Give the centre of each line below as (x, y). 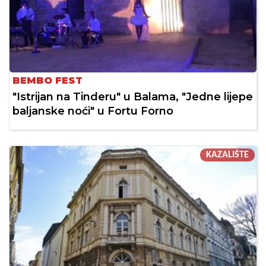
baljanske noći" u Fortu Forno (93, 111)
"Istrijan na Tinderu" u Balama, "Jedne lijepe (133, 96)
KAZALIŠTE (227, 155)
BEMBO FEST (47, 80)
